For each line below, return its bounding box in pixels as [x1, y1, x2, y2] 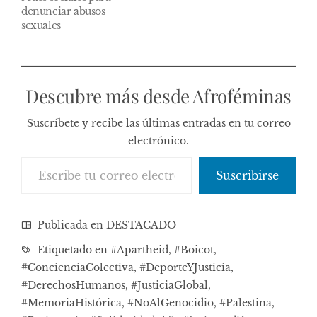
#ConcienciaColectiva [21, 260, 134, 274]
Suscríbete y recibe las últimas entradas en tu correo [26, 116, 291, 129]
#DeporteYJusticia [139, 260, 231, 274]
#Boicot [174, 243, 214, 256]
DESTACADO [106, 218, 176, 231]
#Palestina [219, 296, 272, 309]
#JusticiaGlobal [131, 278, 208, 292]
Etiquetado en [35, 243, 110, 256]
